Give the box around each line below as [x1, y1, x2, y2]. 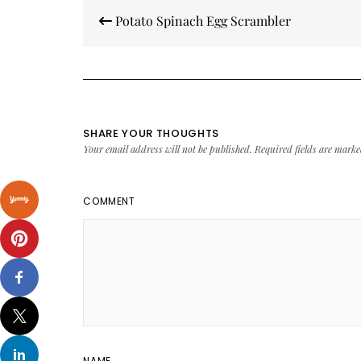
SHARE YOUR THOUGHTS [83, 126, 219, 141]
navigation [82, 13, 174, 39]
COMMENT [83, 194, 135, 208]
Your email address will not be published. [83, 143, 253, 156]
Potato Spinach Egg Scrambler [112, 12, 292, 29]
